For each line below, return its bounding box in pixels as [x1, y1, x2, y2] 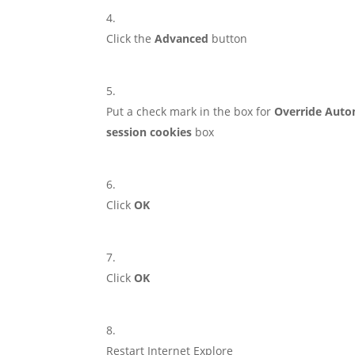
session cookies [106, 124, 196, 139]
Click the [106, 31, 155, 46]
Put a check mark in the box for [106, 104, 275, 119]
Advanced [155, 31, 209, 46]
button [208, 31, 248, 46]
